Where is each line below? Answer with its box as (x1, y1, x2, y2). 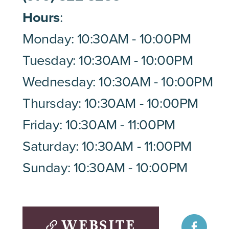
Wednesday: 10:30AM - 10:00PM (22, 71, 213, 91)
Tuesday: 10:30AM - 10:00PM (22, 50, 193, 70)
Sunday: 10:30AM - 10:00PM (22, 157, 188, 177)
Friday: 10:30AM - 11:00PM (22, 114, 175, 134)
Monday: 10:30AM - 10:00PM (22, 28, 191, 49)
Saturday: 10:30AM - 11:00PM (22, 135, 192, 156)
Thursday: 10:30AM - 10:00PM (22, 93, 198, 113)
